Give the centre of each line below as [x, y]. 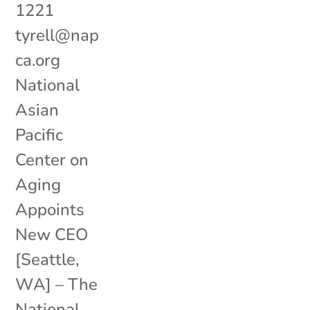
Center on [52, 159]
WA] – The [57, 284]
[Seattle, [48, 259]
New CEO [52, 234]
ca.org [38, 60]
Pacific [39, 135]
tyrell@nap [57, 35]
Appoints [50, 209]
